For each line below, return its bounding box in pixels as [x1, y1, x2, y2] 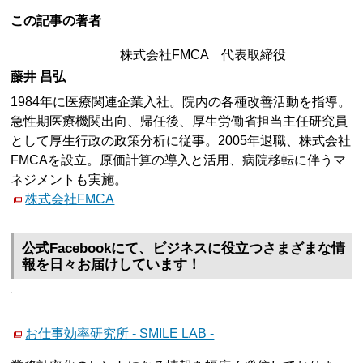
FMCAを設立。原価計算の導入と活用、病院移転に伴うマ [11, 152, 347, 167]
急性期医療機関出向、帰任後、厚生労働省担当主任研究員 [11, 113, 348, 128]
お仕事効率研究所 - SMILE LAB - [25, 327, 215, 341]
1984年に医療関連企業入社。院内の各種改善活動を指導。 [11, 94, 352, 109]
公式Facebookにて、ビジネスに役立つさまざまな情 [22, 241, 346, 257]
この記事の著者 [11, 14, 102, 28]
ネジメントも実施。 [11, 172, 128, 186]
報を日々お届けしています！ [22, 257, 202, 273]
